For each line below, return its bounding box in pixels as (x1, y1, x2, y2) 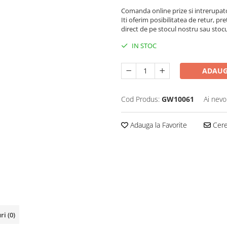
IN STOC (130, 41, 157, 50)
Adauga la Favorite (128, 120, 187, 130)
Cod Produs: (121, 94, 160, 104)
